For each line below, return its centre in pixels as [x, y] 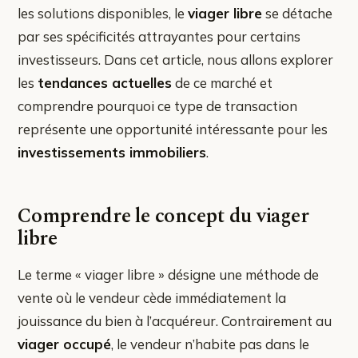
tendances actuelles [105, 82]
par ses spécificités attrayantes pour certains [159, 36]
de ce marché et [222, 82]
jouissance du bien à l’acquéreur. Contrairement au [175, 320]
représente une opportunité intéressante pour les [173, 129]
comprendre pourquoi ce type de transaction [157, 105]
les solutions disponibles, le [103, 13]
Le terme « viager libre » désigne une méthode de [168, 274]
